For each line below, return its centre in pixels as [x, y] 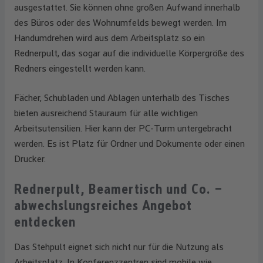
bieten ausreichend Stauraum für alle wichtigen [106, 113]
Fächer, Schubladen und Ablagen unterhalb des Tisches [122, 98]
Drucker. [30, 159]
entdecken [45, 222]
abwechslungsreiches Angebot [103, 205]
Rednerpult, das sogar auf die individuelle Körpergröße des [129, 53]
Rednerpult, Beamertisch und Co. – [118, 189]
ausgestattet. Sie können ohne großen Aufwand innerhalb [127, 7]
